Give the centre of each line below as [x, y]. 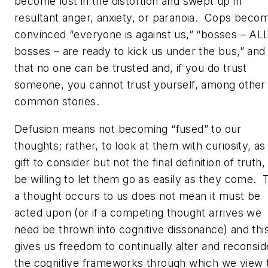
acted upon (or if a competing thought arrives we [138, 212]
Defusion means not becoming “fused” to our [128, 129]
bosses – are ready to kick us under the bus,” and [140, 51]
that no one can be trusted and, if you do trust [131, 68]
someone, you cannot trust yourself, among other [140, 84]
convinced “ [44, 34]
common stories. [57, 101]
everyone [98, 34]
